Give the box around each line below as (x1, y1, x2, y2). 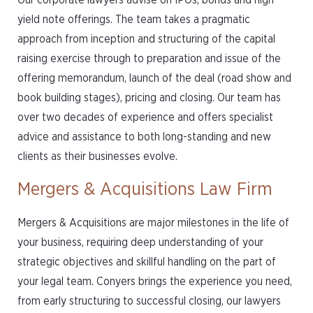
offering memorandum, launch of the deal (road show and (17, 73, 291, 84)
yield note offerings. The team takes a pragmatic (17, 14, 250, 25)
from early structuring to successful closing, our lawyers (17, 296, 281, 307)
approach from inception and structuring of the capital (17, 34, 275, 45)
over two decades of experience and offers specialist (17, 112, 273, 123)
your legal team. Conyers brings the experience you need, (17, 276, 292, 287)
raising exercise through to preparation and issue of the (17, 53, 281, 64)
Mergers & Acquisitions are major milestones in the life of (17, 217, 289, 228)
